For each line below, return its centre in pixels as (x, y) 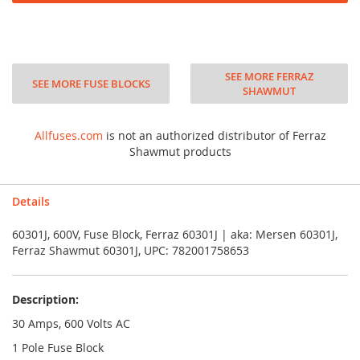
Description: (45, 299)
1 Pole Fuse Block (58, 348)
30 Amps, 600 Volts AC (71, 323)
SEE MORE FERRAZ (269, 76)
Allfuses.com (68, 135)
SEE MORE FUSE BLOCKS (91, 84)
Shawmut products (180, 151)
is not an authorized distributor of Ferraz (214, 135)
